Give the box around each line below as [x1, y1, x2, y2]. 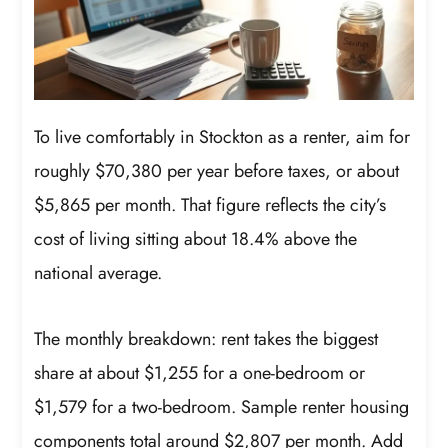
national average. [34, 260, 163, 287]
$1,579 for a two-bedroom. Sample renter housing [34, 393, 410, 420]
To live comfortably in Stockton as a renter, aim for [34, 124, 411, 151]
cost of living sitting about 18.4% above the [34, 226, 358, 253]
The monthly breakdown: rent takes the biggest [34, 325, 379, 352]
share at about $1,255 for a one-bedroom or [34, 359, 366, 386]
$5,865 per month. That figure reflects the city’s [34, 192, 387, 219]
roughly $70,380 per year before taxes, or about [34, 158, 400, 185]
